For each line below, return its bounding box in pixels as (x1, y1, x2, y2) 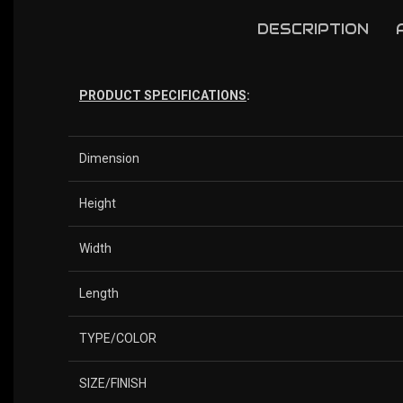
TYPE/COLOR (79, 330, 167, 345)
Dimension (79, 150, 150, 166)
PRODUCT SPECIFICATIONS (79, 87, 246, 103)
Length (79, 285, 130, 300)
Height (79, 195, 127, 210)
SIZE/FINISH (79, 375, 157, 390)
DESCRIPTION (257, 19, 369, 39)
